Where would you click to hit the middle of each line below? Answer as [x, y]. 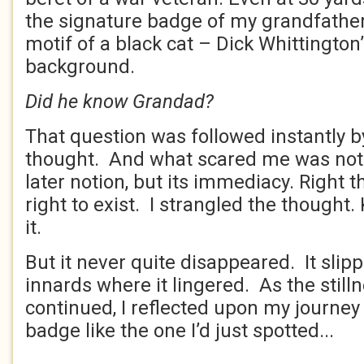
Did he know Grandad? [119, 102]
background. [80, 67]
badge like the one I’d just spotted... [180, 331]
